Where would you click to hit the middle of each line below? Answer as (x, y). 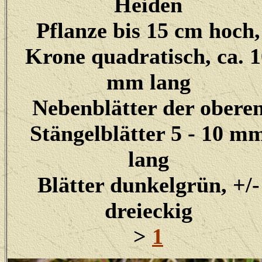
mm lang (148, 82)
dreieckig (148, 211)
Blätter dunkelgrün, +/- (148, 185)
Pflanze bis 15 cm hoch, (148, 30)
